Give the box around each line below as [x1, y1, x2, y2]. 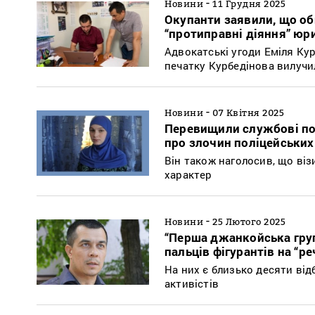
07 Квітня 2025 [212, 106, 284, 118]
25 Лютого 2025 [212, 215, 285, 227]
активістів [165, 276, 219, 290]
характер [165, 167, 212, 181]
